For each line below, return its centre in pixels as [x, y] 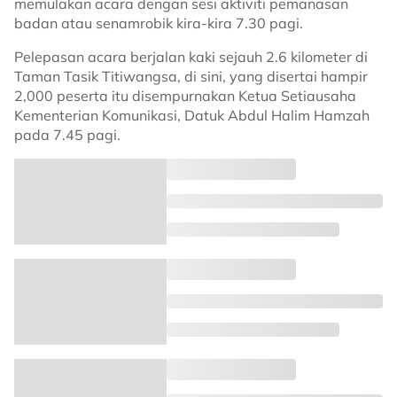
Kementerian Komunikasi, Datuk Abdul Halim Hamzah [192, 115]
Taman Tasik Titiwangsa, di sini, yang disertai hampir [191, 76]
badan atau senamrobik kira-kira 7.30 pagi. [159, 23]
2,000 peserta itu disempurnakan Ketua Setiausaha [185, 96]
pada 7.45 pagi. [67, 135]
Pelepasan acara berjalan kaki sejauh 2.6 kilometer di [191, 57]
